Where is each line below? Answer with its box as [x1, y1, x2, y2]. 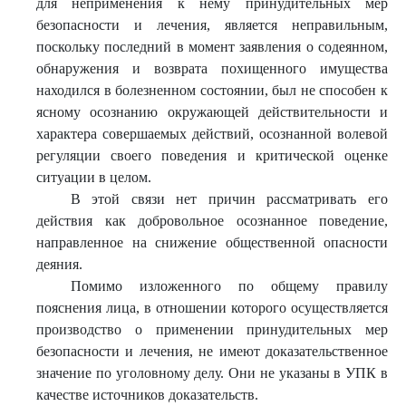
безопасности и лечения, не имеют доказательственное [36, 343, 388, 359]
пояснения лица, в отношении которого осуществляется [36, 300, 388, 315]
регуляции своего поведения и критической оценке [36, 148, 388, 163]
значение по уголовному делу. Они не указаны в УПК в [36, 365, 388, 381]
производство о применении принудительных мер [36, 322, 388, 337]
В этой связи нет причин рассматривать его [70, 191, 388, 207]
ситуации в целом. [36, 169, 151, 185]
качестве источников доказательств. [36, 387, 258, 402]
